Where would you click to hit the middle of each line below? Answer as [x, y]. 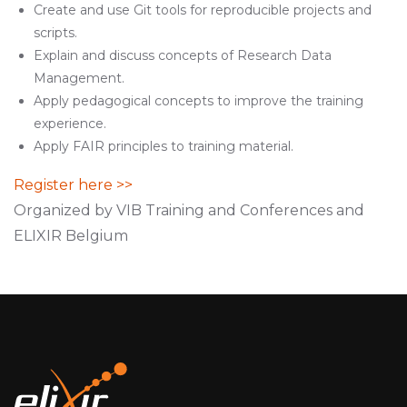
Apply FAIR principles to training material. [163, 146]
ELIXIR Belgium [71, 235]
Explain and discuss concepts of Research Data [182, 55]
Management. [79, 78]
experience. [69, 123]
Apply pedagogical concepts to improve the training [198, 100]
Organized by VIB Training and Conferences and [189, 210]
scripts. [55, 32]
